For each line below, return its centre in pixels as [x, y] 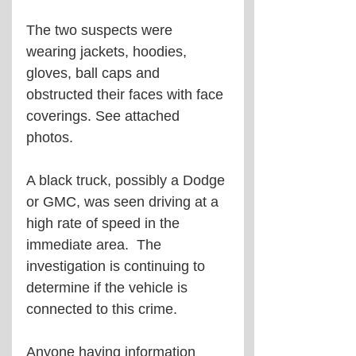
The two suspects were [101, 30]
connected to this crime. [102, 309]
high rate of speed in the [105, 223]
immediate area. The [96, 244]
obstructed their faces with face [127, 94]
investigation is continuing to [118, 266]
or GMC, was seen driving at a [124, 201]
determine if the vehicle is [109, 287]
